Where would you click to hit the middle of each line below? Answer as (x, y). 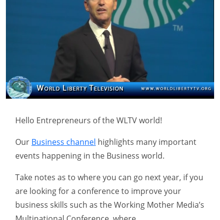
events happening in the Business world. (90, 156)
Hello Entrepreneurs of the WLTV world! (89, 121)
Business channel (64, 142)
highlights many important (146, 142)
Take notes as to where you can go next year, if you (109, 178)
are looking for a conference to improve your (98, 191)
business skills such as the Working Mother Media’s (110, 205)
